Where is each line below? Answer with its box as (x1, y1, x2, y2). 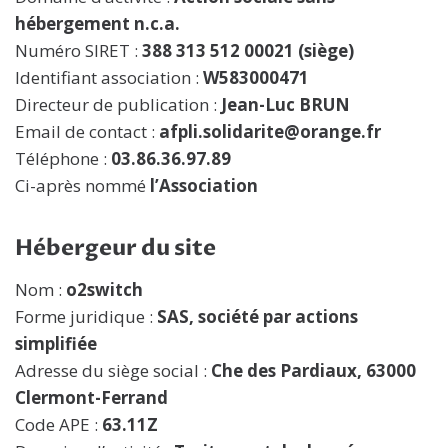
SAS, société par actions (157, 305, 358, 328)
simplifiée (15, 332, 97, 355)
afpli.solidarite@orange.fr (159, 120, 381, 143)
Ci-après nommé (15, 174, 150, 197)
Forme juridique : (15, 305, 157, 328)
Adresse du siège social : (15, 359, 211, 382)
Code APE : (15, 413, 102, 436)
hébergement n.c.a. (15, 12, 180, 35)
